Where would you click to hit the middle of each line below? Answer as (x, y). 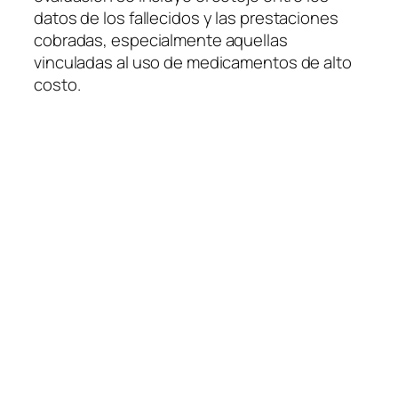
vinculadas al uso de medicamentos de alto (193, 63)
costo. (57, 85)
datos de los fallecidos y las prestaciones (186, 18)
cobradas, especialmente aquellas (161, 40)
